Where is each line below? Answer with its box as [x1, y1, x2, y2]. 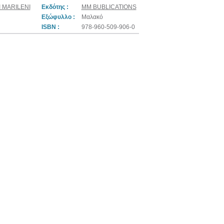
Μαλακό [81, 13, 103, 20]
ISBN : [41, 23, 59, 30]
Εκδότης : [41, 3, 68, 10]
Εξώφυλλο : [41, 13, 75, 20]
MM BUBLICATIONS [81, 3, 136, 10]
